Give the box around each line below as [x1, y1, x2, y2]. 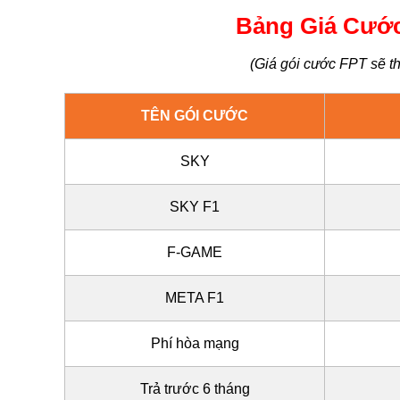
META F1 [165, 290, 224, 306]
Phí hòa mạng [150, 336, 239, 352]
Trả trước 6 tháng [139, 381, 250, 397]
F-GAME [167, 245, 222, 261]
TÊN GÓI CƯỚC [141, 108, 248, 124]
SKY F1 [170, 199, 220, 215]
